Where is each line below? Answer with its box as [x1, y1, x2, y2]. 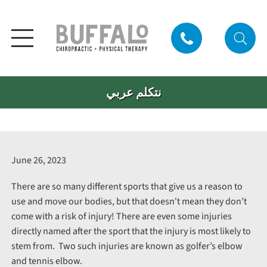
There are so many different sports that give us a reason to [11, 180, 243, 194]
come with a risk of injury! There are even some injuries [11, 210, 232, 223]
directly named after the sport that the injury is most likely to [11, 225, 251, 238]
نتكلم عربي [105, 84, 162, 101]
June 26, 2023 [11, 154, 66, 167]
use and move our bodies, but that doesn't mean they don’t [11, 195, 247, 209]
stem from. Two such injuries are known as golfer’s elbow [11, 240, 243, 253]
